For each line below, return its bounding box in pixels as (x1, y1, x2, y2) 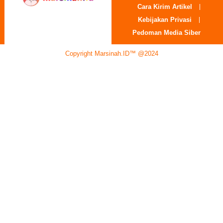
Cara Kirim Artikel (137, 3, 193, 11)
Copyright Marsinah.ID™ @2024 (65, 50, 158, 58)
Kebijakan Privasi (138, 16, 192, 24)
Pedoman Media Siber (132, 29, 201, 37)
